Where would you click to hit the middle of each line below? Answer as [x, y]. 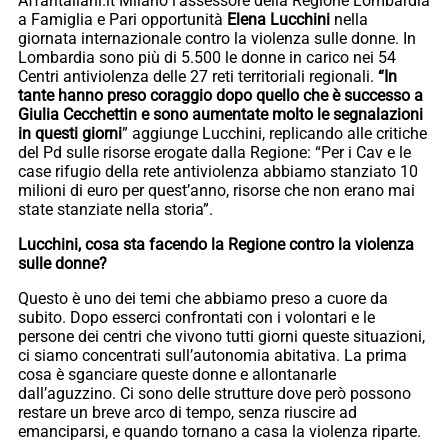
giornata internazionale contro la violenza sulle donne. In [217, 38]
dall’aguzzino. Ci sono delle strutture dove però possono [214, 393]
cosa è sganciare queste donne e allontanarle [177, 374]
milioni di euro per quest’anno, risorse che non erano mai [216, 190]
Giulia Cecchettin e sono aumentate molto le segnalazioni [220, 114]
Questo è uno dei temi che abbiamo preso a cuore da [203, 298]
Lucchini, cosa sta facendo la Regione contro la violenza [216, 244]
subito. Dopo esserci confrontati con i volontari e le [196, 317]
